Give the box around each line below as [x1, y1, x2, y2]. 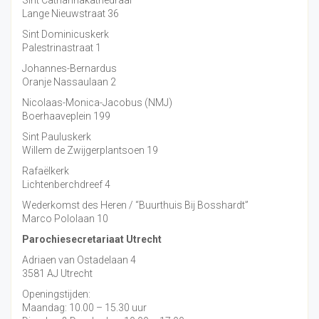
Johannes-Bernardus [22, 62, 117, 74]
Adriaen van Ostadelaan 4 [22, 253, 136, 266]
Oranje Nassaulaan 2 [22, 75, 116, 88]
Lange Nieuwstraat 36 [22, 7, 119, 19]
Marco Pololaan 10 [22, 212, 108, 224]
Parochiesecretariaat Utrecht [22, 233, 162, 245]
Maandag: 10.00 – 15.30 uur [22, 301, 147, 313]
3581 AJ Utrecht [22, 267, 93, 279]
